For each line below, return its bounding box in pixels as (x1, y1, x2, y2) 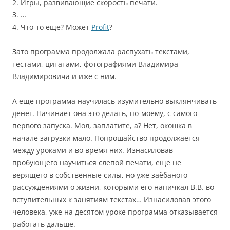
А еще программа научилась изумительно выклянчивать (12, 96, 217, 106)
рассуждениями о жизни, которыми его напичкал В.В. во (12, 182, 214, 192)
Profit (91, 22, 109, 32)
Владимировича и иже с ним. (12, 71, 117, 81)
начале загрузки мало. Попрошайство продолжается (12, 133, 200, 143)
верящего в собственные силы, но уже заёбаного (12, 170, 187, 180)
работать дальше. (12, 219, 75, 229)
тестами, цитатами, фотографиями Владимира (12, 59, 178, 69)
